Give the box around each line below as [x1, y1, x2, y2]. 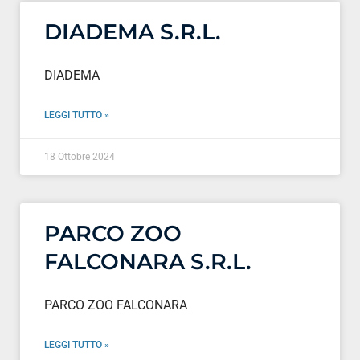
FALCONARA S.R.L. [44, 247, 252, 275]
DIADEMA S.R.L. [44, 18, 221, 45]
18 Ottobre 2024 [44, 150, 115, 162]
